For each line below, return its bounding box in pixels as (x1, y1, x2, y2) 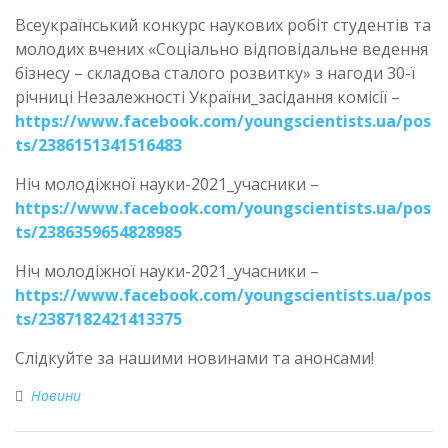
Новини (31, 385, 81, 405)
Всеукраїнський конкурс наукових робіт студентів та (15, 13, 431, 36)
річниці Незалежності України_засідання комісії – (15, 85, 400, 108)
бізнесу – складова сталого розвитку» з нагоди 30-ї (15, 61, 415, 84)
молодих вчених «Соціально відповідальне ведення (15, 37, 428, 60)
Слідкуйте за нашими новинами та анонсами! (15, 346, 374, 369)
